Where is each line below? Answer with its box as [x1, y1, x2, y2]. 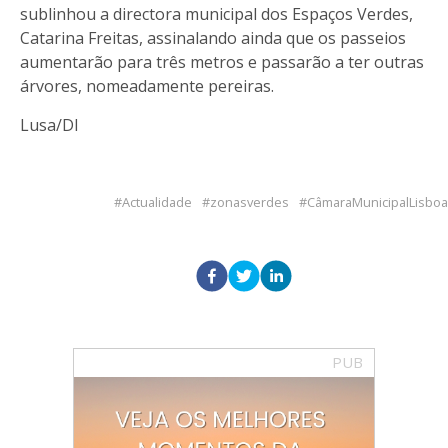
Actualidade [122, 192, 192, 211]
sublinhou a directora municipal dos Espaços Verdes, [20, 2, 413, 25]
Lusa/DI [20, 113, 79, 136]
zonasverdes [210, 192, 289, 211]
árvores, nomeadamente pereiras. [20, 74, 274, 97]
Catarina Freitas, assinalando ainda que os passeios [20, 26, 406, 49]
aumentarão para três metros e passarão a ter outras [20, 50, 424, 73]
